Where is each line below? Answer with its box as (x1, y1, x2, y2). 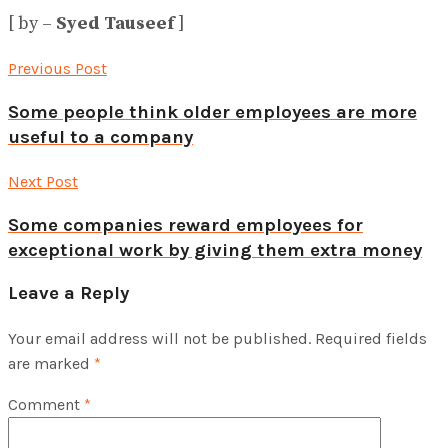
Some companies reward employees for (8, 213, 363, 236)
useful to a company (8, 126, 193, 149)
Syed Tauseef (56, 12, 174, 36)
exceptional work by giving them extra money (8, 238, 422, 261)
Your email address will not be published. (8, 329, 311, 349)
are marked (8, 354, 94, 374)
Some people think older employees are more (8, 101, 417, 124)
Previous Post (8, 59, 107, 79)
